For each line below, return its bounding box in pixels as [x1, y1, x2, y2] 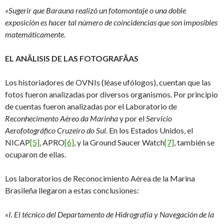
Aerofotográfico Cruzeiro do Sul [5, 125, 106, 135]
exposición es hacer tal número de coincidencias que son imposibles [5, 17, 217, 27]
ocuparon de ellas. [5, 149, 66, 159]
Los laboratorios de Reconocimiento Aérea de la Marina [5, 173, 195, 183]
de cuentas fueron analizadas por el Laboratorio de [5, 101, 177, 111]
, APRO [39, 137, 64, 147]
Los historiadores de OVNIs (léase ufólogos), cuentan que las [5, 77, 211, 87]
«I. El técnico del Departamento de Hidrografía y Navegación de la [5, 209, 214, 219]
